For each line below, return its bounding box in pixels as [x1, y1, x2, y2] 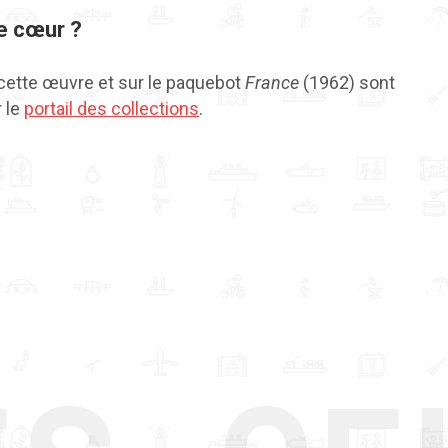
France [245, 72, 299, 94]
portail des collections [24, 98, 199, 120]
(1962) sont [299, 72, 395, 94]
